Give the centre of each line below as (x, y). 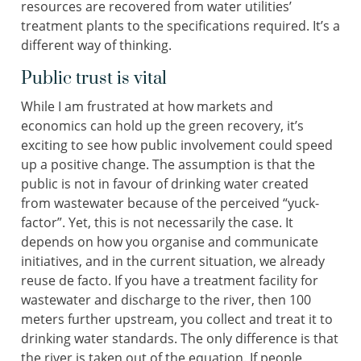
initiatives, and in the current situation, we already (173, 261)
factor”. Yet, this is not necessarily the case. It (157, 223)
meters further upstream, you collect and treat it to (177, 320)
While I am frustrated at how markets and (147, 107)
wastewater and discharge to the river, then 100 (166, 300)
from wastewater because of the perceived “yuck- (170, 203)
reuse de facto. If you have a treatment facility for (170, 281)
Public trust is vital (94, 79)
